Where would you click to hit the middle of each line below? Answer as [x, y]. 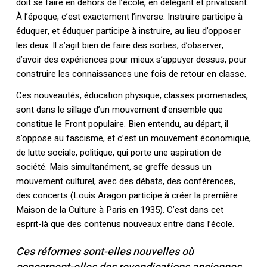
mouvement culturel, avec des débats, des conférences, [125, 181]
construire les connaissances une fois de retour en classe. [131, 74]
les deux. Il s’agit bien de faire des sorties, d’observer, [119, 46]
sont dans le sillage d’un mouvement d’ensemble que [119, 110]
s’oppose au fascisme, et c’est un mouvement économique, [133, 139]
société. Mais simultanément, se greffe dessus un [114, 167]
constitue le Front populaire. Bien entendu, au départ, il [122, 124]
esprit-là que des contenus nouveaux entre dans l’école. [125, 224]
